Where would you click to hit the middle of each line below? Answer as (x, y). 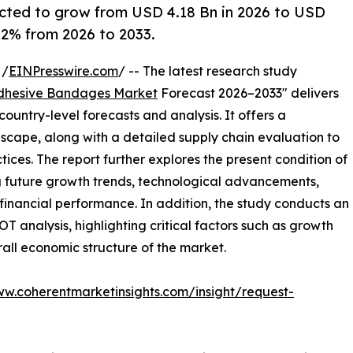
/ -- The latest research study (208, 71)
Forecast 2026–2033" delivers (248, 93)
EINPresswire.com (63, 71)
